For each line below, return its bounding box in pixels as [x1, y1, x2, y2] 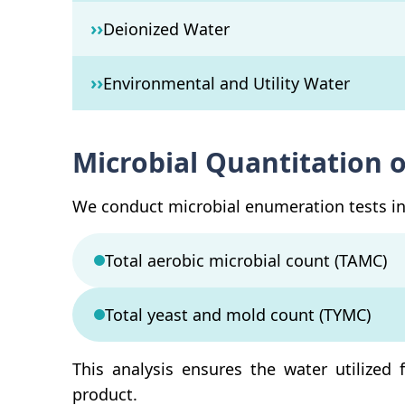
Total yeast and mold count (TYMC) [105, 304, 371, 325]
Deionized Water [103, 18, 230, 40]
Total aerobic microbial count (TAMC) [105, 250, 387, 271]
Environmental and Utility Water [103, 72, 350, 94]
